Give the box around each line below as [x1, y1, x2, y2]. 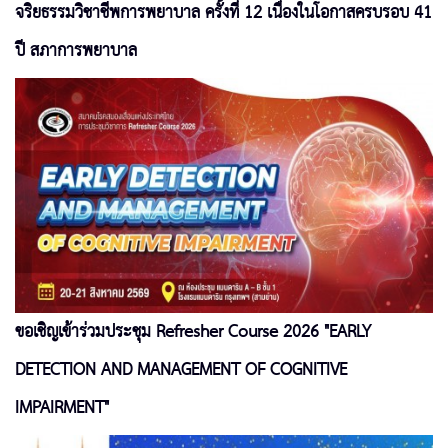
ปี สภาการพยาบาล [15, 34, 137, 67]
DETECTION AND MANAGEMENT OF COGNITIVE [15, 353, 347, 386]
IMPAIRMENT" [15, 391, 109, 424]
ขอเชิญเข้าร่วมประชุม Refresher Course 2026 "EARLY [15, 315, 371, 348]
